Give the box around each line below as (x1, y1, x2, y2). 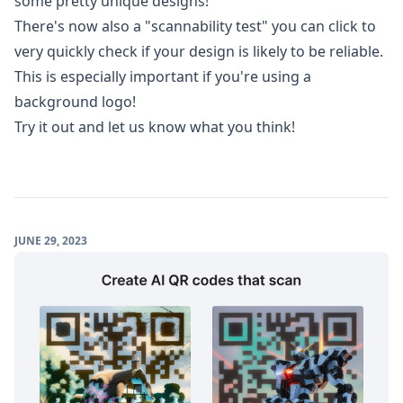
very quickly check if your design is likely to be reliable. (14, 40, 383, 61)
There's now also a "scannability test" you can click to (14, 15, 376, 36)
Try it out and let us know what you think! (14, 116, 295, 137)
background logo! (14, 91, 136, 112)
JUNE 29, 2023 (14, 232, 87, 248)
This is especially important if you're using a (14, 66, 311, 86)
